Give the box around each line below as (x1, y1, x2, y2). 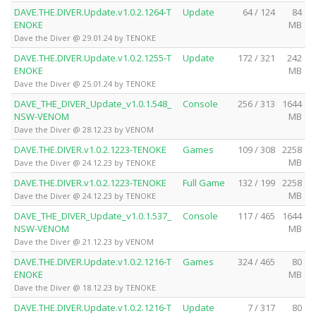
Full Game (183, 176, 225, 189)
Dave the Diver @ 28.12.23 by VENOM (14, 123, 154, 135)
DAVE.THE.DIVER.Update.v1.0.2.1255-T (14, 51, 171, 64)
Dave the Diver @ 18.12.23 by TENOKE (14, 281, 156, 293)
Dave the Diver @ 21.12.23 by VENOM (14, 236, 154, 247)
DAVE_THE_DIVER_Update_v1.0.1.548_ (14, 97, 171, 110)
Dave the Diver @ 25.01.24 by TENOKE (14, 78, 156, 89)
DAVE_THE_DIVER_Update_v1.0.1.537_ (14, 209, 171, 222)
